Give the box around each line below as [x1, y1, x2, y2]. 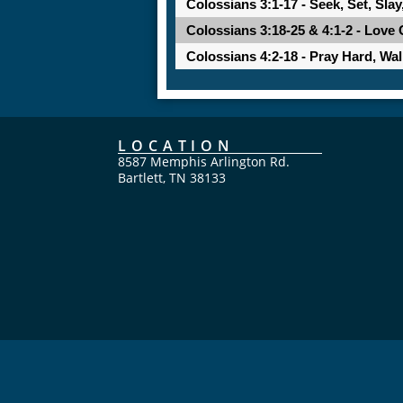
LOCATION [117, 135, 236, 156]
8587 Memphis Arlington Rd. [117, 152, 290, 170]
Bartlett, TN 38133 [117, 168, 226, 186]
